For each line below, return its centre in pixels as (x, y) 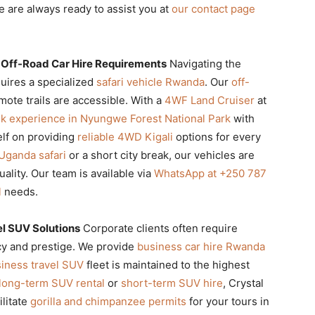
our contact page (213, 8)
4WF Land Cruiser (210, 100)
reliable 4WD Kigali (125, 136)
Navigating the (204, 63)
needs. (20, 191)
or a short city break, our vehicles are (160, 155)
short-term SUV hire (172, 283)
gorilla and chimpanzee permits (108, 301)
